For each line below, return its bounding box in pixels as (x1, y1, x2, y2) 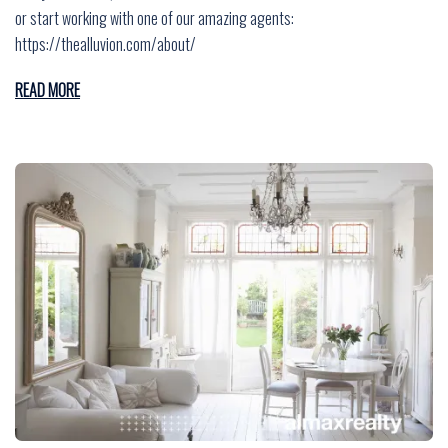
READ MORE (15, 78, 80, 103)
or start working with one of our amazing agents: (15, 6, 294, 31)
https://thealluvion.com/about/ (15, 32, 196, 57)
